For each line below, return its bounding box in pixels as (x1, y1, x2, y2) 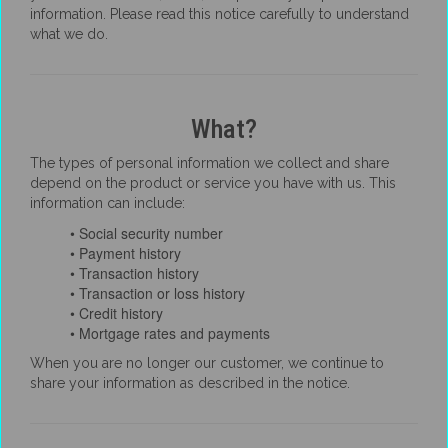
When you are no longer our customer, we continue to (30, 355, 384, 371)
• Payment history (70, 243, 181, 263)
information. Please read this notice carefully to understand (30, 6, 409, 22)
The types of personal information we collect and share (30, 155, 389, 171)
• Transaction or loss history (70, 283, 245, 303)
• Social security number (70, 223, 223, 243)
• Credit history (70, 303, 163, 323)
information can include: (30, 195, 185, 211)
